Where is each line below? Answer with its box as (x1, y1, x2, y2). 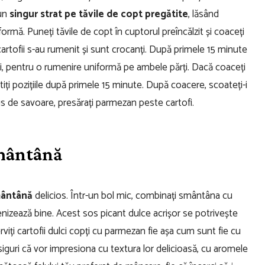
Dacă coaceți (192, 59, 245, 76)
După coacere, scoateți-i (146, 76, 247, 93)
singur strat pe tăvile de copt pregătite (7, 5, 188, 22)
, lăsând (188, 5, 219, 22)
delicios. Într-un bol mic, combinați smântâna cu (33, 187, 232, 204)
